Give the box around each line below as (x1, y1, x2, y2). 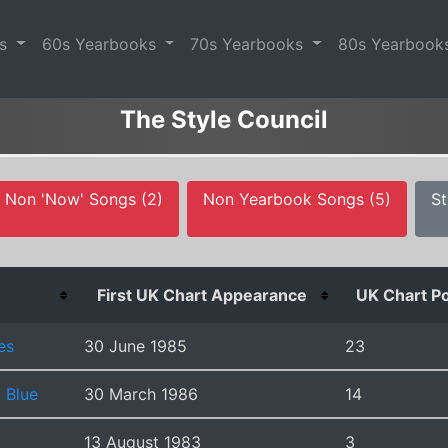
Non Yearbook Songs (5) (203, 188, 391, 209)
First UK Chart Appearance (96, 284, 307, 305)
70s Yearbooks (190, 33, 309, 54)
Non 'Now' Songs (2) (5, 188, 163, 209)
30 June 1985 (84, 335, 187, 356)
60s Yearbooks (41, 33, 161, 54)
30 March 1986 (84, 383, 198, 404)
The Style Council (120, 105, 328, 135)
